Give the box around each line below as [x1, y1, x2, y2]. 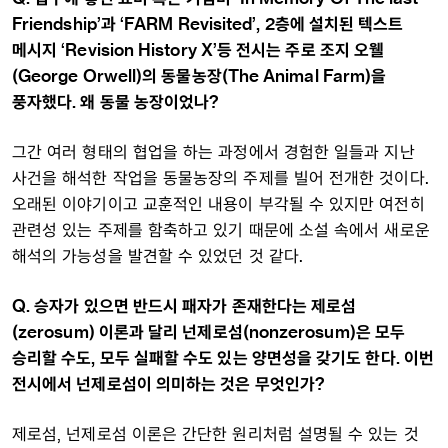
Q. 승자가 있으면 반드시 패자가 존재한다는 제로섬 [12, 295, 357, 316]
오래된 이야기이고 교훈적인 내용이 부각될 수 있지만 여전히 [12, 193, 425, 214]
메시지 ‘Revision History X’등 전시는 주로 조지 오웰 [12, 39, 385, 60]
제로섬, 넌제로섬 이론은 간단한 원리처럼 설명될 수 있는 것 [12, 423, 419, 444]
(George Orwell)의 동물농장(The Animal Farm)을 [12, 65, 387, 86]
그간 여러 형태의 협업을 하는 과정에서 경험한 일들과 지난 [12, 141, 415, 162]
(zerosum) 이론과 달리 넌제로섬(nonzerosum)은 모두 [12, 321, 406, 342]
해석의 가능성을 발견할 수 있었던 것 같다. [12, 245, 303, 266]
